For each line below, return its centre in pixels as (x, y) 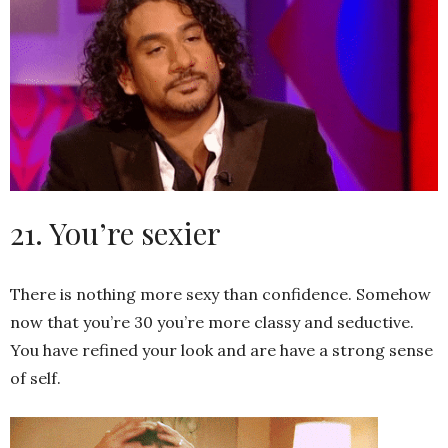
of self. (35, 377)
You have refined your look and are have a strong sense (221, 349)
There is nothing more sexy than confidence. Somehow (220, 293)
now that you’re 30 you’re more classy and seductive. (212, 321)
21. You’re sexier (115, 232)
